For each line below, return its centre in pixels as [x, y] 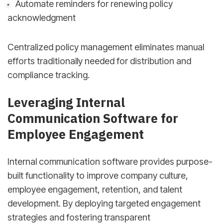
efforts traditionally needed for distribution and [99, 61]
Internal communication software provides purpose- [110, 162]
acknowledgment [42, 18]
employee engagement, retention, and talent [95, 190]
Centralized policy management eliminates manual [106, 47]
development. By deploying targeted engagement [104, 204]
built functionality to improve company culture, [98, 176]
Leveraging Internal [66, 103]
